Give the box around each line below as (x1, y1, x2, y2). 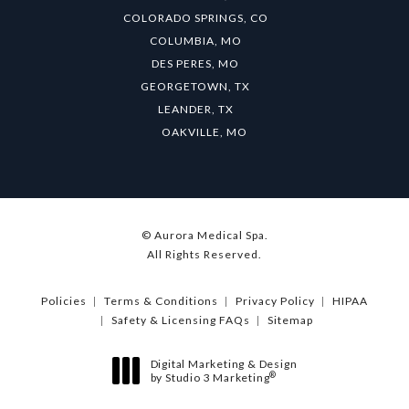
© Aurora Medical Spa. (141, 228, 268, 242)
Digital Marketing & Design (150, 357, 298, 371)
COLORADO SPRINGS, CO (122, 11, 268, 25)
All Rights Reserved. (147, 247, 262, 261)
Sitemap (267, 313, 313, 327)
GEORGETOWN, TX (141, 79, 250, 93)
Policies (41, 294, 87, 308)
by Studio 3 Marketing (150, 371, 270, 384)
